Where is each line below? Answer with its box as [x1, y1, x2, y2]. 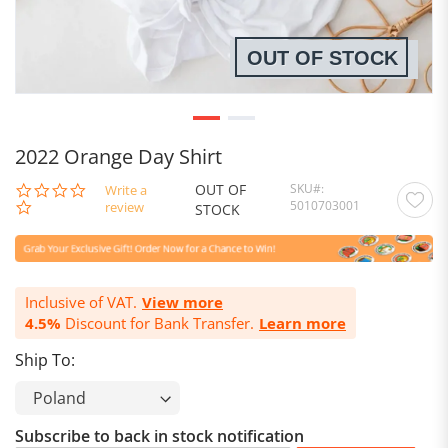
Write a [105, 181, 148, 200]
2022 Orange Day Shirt [15, 142, 222, 170]
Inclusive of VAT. [25, 292, 137, 313]
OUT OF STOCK [247, 46, 398, 69]
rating [86, 214, 126, 234]
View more [142, 292, 223, 314]
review [105, 198, 145, 217]
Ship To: [15, 349, 75, 372]
